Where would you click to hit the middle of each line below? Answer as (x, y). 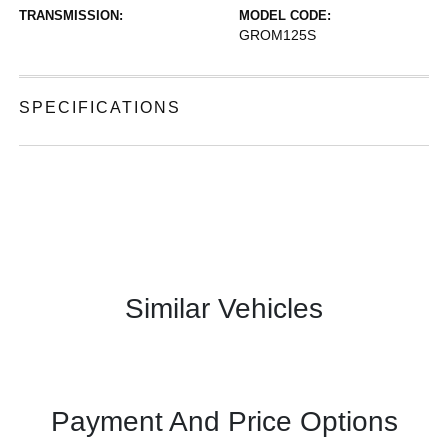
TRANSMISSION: (71, 15)
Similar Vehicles (224, 308)
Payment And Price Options (224, 421)
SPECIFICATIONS (100, 107)
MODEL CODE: (285, 15)
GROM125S (277, 35)
